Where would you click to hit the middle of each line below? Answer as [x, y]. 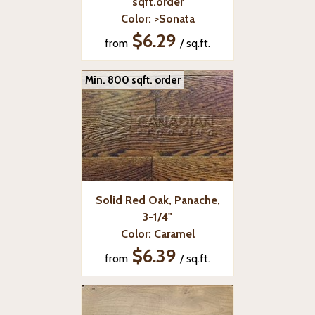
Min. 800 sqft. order [133, 80]
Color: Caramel [157, 233]
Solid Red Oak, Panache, [157, 200]
